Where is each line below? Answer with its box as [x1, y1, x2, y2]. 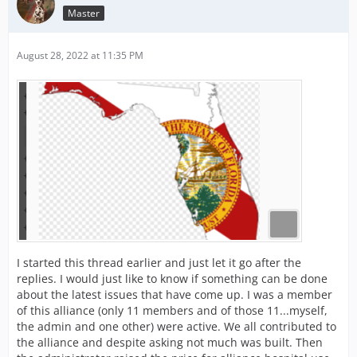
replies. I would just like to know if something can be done [17, 271, 328, 286]
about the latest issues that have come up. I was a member [17, 287, 332, 302]
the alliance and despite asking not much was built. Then [17, 335, 323, 350]
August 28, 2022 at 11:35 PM [17, 49, 143, 62]
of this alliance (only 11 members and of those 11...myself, [17, 303, 328, 318]
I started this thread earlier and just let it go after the [17, 255, 301, 270]
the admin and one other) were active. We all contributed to [17, 319, 336, 334]
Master [68, 6, 100, 20]
